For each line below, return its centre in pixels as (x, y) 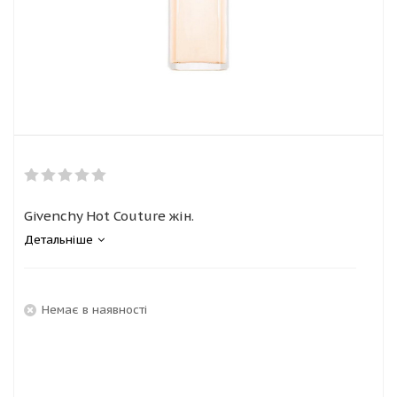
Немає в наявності (95, 309)
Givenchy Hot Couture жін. (109, 216)
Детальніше (58, 240)
